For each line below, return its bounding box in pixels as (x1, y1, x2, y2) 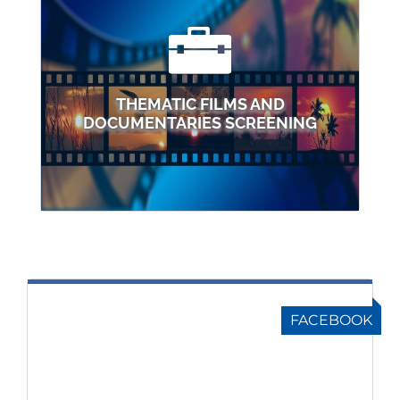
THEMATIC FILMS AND (115, 95, 285, 113)
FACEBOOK (290, 312, 372, 329)
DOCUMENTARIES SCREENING (83, 113, 317, 132)
